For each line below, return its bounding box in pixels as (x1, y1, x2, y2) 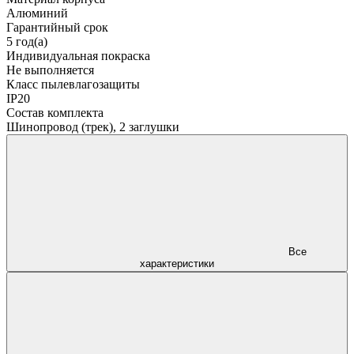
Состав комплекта (6, 105, 104, 119)
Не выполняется (6, 62, 94, 77)
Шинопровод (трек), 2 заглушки (6, 119, 179, 134)
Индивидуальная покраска (6, 48, 150, 62)
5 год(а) (6, 34, 47, 48)
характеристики (140, 257, 214, 269)
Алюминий (6, 6, 68, 20)
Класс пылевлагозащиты (6, 77, 140, 91)
